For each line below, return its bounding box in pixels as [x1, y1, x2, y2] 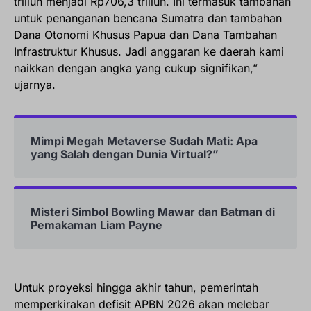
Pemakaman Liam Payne [31, 218, 162, 233]
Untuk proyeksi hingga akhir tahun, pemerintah [14, 280, 258, 295]
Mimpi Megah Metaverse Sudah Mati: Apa [31, 134, 258, 149]
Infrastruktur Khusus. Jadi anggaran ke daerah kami [14, 44, 284, 59]
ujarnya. [14, 78, 56, 92]
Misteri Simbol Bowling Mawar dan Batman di [31, 205, 275, 219]
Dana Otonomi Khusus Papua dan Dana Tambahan [14, 28, 277, 42]
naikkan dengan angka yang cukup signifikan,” [14, 61, 258, 76]
